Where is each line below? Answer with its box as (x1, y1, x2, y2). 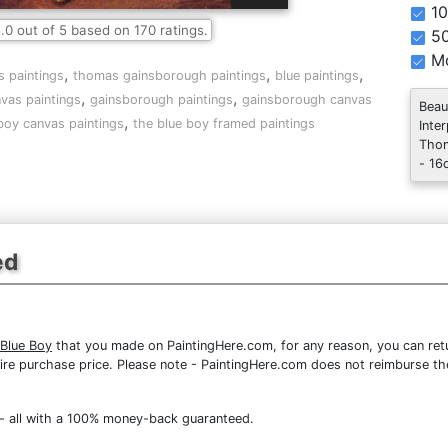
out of (12, 22, 59, 38)
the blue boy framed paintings (132, 116, 315, 131)
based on (66, 22, 134, 38)
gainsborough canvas (242, 92, 372, 107)
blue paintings (275, 68, 359, 83)
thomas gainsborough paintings (73, 68, 266, 83)
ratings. (155, 22, 208, 38)
